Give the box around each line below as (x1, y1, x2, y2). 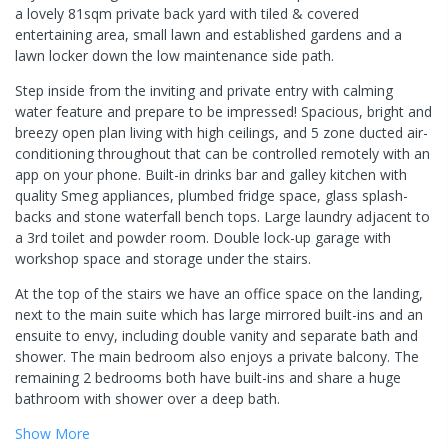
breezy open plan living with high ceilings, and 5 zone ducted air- (15, 122, 428, 142)
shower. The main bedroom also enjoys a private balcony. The (15, 346, 419, 366)
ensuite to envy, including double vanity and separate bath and (15, 325, 418, 345)
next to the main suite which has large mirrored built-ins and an (15, 304, 423, 324)
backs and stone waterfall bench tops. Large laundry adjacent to (15, 206, 430, 226)
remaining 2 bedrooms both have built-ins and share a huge (15, 367, 401, 387)
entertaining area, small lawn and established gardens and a (15, 24, 402, 44)
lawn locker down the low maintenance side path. (15, 45, 334, 65)
